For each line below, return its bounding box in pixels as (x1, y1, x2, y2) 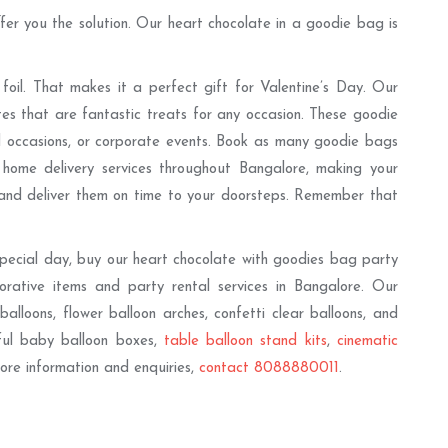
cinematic (337, 334, 399, 349)
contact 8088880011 (199, 361, 339, 376)
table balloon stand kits (163, 334, 327, 349)
